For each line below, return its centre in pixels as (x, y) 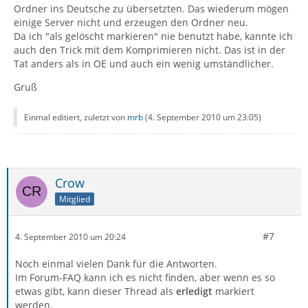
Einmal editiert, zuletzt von (76, 117)
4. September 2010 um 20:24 (70, 236)
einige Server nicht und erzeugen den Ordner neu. (131, 22)
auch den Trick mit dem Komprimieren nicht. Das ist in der (150, 50)
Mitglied (75, 199)
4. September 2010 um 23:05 (203, 117)
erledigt (196, 291)
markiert (235, 291)
